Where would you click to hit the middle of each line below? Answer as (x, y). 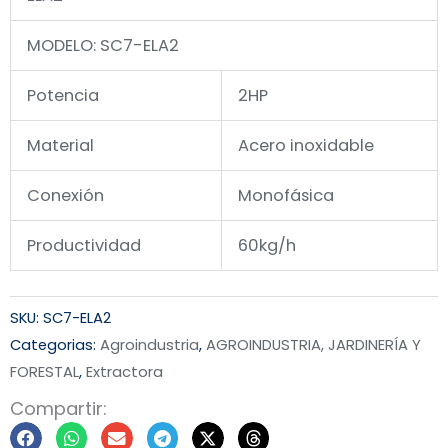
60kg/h (267, 246)
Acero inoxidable (306, 146)
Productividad (84, 246)
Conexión (66, 196)
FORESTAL (44, 372)
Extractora (124, 372)
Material (61, 146)
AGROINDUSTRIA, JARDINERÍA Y (313, 345)
